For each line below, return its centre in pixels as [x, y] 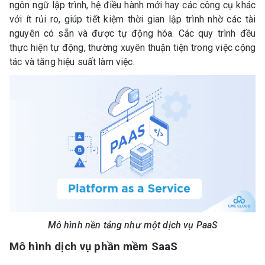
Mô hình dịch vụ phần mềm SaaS [95, 246]
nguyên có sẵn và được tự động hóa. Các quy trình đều [132, 34]
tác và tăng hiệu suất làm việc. [75, 62]
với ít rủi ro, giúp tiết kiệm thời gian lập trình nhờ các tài [132, 20]
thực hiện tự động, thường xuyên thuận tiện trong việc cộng [132, 48]
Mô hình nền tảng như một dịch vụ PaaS [132, 225]
